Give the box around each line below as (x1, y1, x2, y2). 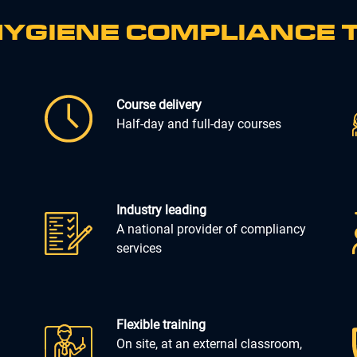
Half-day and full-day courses (116, 116, 281, 131)
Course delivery (116, 96, 202, 112)
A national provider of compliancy (116, 221, 306, 237)
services (116, 240, 162, 256)
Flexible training (116, 316, 206, 332)
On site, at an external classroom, (116, 335, 302, 351)
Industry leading (116, 202, 206, 218)
